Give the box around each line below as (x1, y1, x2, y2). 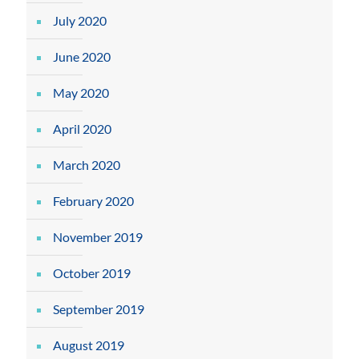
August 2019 (53, 337, 124, 353)
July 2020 (53, 13, 107, 28)
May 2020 (53, 85, 109, 100)
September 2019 (53, 301, 144, 317)
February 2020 (53, 193, 134, 208)
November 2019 (53, 229, 143, 244)
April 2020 (53, 121, 111, 136)
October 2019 (53, 265, 131, 280)
